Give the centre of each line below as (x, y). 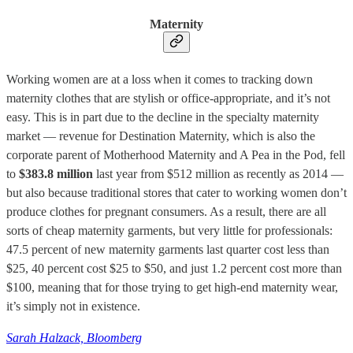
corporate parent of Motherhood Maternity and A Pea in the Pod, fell (176, 154)
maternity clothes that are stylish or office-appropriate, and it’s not (168, 98)
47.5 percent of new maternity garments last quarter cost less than (168, 249)
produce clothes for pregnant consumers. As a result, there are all (166, 211)
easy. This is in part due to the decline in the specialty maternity (163, 117)
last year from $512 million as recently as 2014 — (218, 173)
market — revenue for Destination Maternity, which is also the (161, 136)
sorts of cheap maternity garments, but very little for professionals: (169, 230)
